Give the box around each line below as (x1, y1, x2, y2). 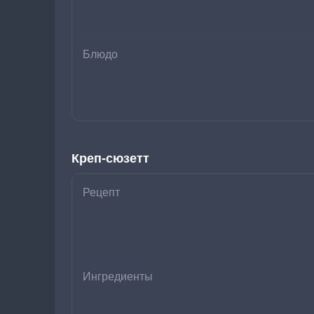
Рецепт (83, 186, 120, 198)
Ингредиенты (83, 271, 153, 282)
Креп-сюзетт (71, 151, 149, 165)
